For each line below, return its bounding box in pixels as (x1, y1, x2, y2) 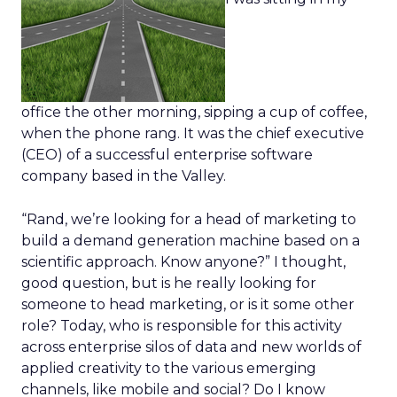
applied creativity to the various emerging (21, 360, 316, 377)
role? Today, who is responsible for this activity (21, 317, 342, 334)
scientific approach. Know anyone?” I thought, (21, 253, 346, 270)
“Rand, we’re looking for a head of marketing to (21, 211, 356, 228)
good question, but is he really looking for (21, 275, 316, 292)
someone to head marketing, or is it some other (21, 296, 354, 313)
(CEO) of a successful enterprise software (21, 146, 313, 163)
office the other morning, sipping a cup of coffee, (21, 104, 367, 121)
